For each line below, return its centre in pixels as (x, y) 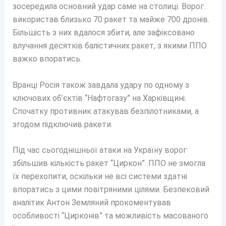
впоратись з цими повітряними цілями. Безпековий (111, 190)
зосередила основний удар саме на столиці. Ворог (108, 6)
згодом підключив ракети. (62, 124)
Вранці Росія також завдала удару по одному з (101, 85)
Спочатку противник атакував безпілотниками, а (105, 111)
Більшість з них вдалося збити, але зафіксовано (103, 32)
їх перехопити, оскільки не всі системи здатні (100, 177)
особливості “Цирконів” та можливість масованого (110, 216)
